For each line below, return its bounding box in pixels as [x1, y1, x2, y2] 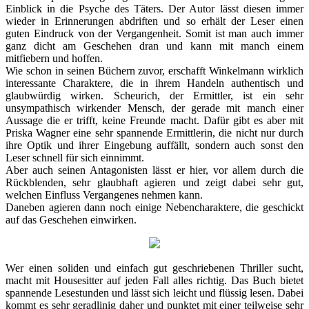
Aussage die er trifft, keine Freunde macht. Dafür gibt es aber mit [6, 114, 303, 126]
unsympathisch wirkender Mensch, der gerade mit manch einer [6, 101, 303, 114]
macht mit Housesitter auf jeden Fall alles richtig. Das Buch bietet [6, 274, 303, 286]
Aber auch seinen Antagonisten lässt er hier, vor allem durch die [6, 163, 303, 176]
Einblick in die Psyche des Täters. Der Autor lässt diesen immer [6, 2, 303, 14]
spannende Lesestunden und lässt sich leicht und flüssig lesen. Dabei [6, 286, 303, 299]
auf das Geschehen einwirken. [6, 213, 137, 226]
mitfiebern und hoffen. [6, 52, 103, 64]
